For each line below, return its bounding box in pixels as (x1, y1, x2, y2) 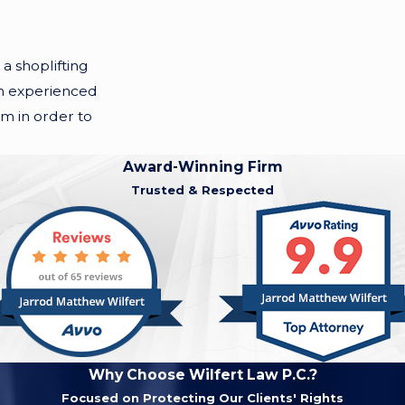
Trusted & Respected (131, 182, 274, 197)
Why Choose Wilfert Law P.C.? (88, 365, 317, 383)
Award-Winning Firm (122, 157, 283, 175)
